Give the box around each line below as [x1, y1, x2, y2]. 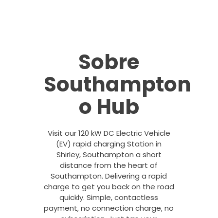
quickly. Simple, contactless [59, 192, 159, 202]
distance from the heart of [60, 160, 158, 170]
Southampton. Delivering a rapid [51, 171, 167, 181]
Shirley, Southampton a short [56, 149, 162, 160]
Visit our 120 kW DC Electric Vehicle [47, 128, 170, 138]
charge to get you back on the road [43, 182, 174, 192]
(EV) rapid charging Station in [56, 139, 162, 149]
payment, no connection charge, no [44, 203, 174, 213]
